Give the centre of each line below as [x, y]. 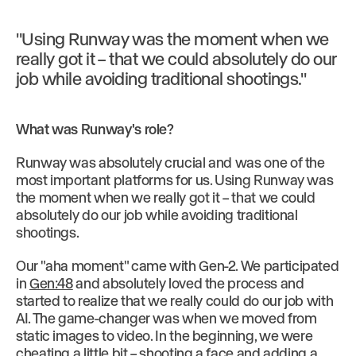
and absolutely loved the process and [188, 283]
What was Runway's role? [95, 129]
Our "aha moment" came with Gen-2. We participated [178, 265]
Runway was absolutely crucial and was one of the [170, 162]
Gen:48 [51, 283]
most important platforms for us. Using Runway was [175, 180]
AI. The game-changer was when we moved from [166, 318]
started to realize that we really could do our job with [175, 300]
